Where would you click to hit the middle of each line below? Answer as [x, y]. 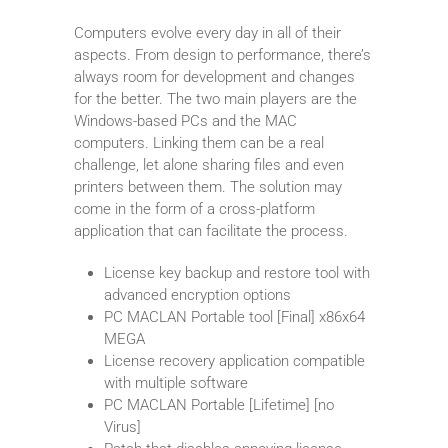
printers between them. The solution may [208, 186]
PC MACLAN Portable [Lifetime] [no [219, 404]
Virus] [122, 426]
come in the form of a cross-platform [194, 208]
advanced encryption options [197, 294]
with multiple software [176, 382]
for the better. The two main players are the [215, 98]
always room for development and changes [214, 76]
